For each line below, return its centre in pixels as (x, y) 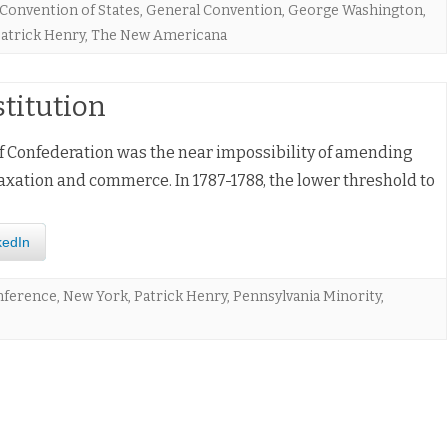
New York (95, 296)
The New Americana (159, 35)
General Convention (214, 10)
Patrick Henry (180, 296)
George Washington (355, 10)
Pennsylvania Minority (307, 296)
